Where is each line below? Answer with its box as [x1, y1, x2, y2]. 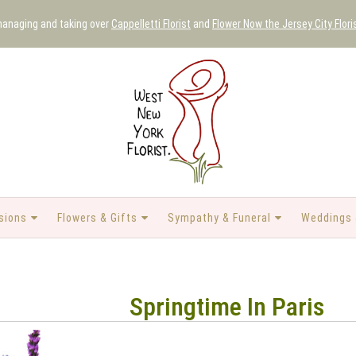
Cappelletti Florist [111, 17, 191, 30]
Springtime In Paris [129, 292, 324, 322]
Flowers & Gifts [57, 211, 137, 224]
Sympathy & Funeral [168, 211, 271, 224]
